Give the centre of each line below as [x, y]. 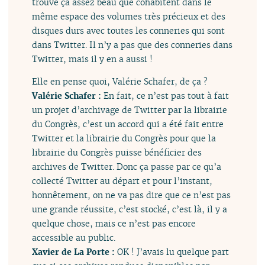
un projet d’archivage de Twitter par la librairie [130, 110]
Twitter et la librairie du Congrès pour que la [124, 138]
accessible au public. [74, 238]
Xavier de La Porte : [75, 252]
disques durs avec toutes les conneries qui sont [129, 31]
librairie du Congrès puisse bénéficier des [117, 153]
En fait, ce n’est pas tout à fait [167, 96]
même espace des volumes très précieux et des [129, 17]
